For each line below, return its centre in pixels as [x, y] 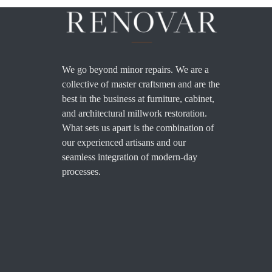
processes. [81, 171]
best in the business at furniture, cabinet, [138, 98]
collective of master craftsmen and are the [141, 84]
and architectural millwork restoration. [134, 113]
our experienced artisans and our [124, 142]
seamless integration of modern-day [130, 157]
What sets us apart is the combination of [138, 127]
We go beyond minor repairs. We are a [135, 69]
